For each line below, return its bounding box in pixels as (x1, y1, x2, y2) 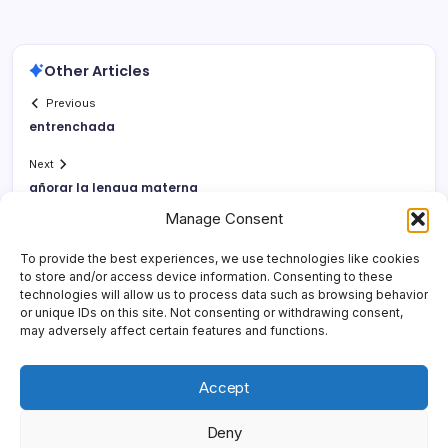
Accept (199, 377, 249, 397)
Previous (46, 96, 97, 111)
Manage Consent (165, 209, 283, 228)
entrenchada (29, 118, 115, 136)
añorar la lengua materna (29, 179, 198, 197)
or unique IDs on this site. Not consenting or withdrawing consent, (20, 305, 403, 320)
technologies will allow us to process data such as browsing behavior (20, 287, 428, 302)
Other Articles (44, 60, 150, 81)
